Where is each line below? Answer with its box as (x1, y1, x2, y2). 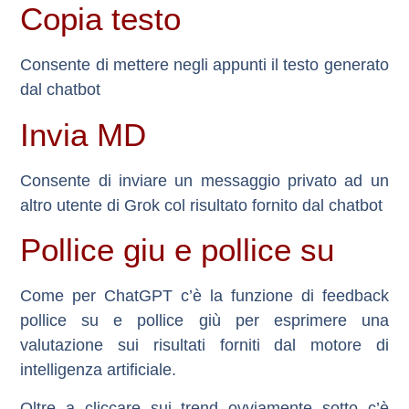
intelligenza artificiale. (20, 361, 177, 380)
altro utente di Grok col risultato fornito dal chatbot (20, 195, 383, 215)
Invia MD (20, 116, 147, 152)
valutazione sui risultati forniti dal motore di (20, 336, 389, 355)
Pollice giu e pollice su (20, 232, 335, 268)
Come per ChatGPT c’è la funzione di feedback (20, 287, 389, 306)
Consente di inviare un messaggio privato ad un (20, 171, 389, 190)
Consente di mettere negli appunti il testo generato (20, 56, 389, 75)
